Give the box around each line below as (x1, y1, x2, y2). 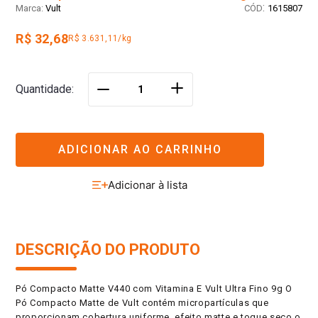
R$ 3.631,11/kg (68, 33, 132, 44)
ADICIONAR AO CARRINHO (57, 142, 222, 156)
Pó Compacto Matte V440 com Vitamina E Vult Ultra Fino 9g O (16, 283, 292, 295)
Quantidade (16, 82, 72, 97)
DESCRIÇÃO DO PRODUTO (16, 241, 200, 259)
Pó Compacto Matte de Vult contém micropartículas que (16, 297, 269, 309)
